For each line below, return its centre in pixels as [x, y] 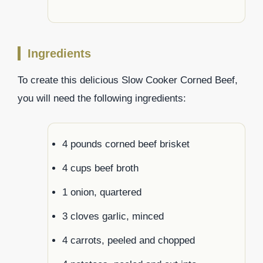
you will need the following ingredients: [102, 99]
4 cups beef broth [100, 168]
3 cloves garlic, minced [113, 216]
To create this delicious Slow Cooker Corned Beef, [128, 80]
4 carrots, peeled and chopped [129, 240]
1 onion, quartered [102, 192]
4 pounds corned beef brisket [126, 144]
